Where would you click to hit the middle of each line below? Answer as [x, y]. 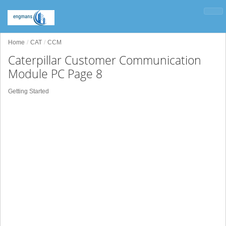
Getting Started [29, 91]
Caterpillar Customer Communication [105, 60]
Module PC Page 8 [55, 74]
